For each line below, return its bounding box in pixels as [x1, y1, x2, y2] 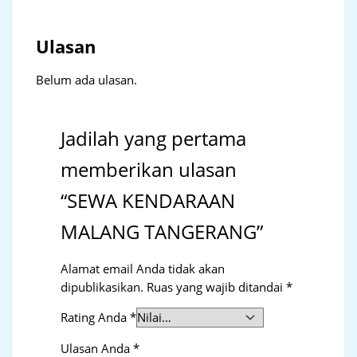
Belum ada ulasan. [36, 71, 138, 88]
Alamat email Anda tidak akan [61, 260, 226, 277]
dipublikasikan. [61, 278, 144, 295]
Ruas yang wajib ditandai [147, 278, 287, 295]
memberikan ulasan [61, 157, 237, 183]
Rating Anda [61, 309, 131, 326]
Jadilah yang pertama [61, 126, 247, 152]
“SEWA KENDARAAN [61, 188, 236, 214]
